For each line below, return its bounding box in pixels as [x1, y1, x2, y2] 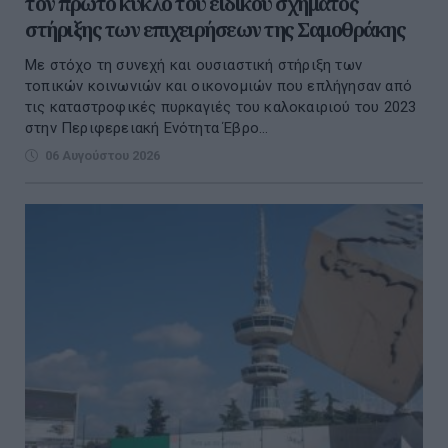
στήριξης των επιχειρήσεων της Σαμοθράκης [25, 15, 405, 43]
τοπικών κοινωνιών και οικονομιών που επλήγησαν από [25, 76, 413, 95]
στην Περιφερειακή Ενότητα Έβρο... [25, 118, 269, 137]
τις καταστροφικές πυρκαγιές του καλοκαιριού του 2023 [25, 97, 417, 116]
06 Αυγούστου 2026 [45, 147, 160, 163]
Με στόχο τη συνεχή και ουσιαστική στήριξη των [25, 55, 362, 74]
